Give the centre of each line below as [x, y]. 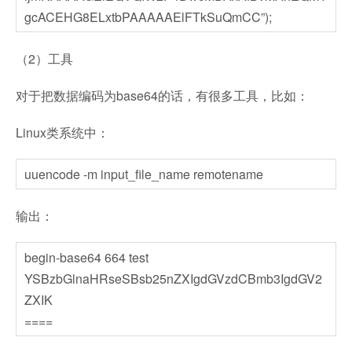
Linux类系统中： [62, 132]
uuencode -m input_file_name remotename [144, 174]
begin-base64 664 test [86, 257]
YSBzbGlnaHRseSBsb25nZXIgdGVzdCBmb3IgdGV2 [173, 279]
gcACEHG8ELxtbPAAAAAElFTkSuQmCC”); [148, 17]
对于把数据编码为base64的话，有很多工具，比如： [162, 95]
